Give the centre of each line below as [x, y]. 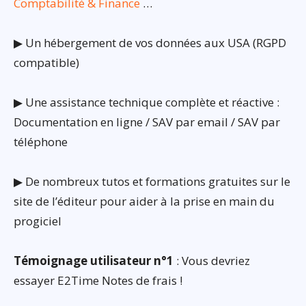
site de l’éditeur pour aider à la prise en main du [144, 201]
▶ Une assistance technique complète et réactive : [147, 102]
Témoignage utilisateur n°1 [94, 260]
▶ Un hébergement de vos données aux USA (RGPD [150, 42]
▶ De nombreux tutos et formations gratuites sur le [152, 181]
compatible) [46, 62]
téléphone [41, 141]
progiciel [38, 221]
